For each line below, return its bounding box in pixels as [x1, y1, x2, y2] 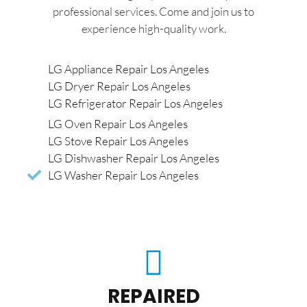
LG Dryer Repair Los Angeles [48, 79, 191, 94]
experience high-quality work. [81, 21, 226, 36]
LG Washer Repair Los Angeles [48, 168, 199, 183]
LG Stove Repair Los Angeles [48, 134, 188, 149]
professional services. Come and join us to [53, 3, 254, 19]
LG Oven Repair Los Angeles [48, 116, 188, 132]
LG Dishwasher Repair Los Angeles [48, 151, 219, 166]
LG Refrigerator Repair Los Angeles [48, 96, 223, 111]
